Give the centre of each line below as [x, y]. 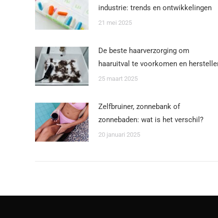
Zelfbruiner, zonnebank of [139, 106]
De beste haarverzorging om [144, 50]
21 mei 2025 [115, 22]
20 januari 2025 [119, 134]
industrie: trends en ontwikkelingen [155, 8]
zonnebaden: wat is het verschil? [151, 119]
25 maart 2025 [118, 78]
